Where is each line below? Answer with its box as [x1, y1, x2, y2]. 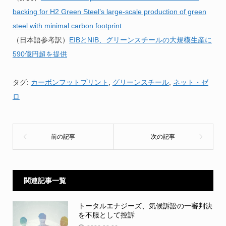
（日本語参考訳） [12, 36, 69, 44]
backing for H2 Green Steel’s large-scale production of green [12, 8, 206, 16]
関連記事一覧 [23, 177, 66, 185]
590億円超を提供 [12, 50, 67, 59]
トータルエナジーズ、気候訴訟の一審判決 [78, 202, 212, 210]
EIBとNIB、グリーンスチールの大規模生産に [69, 36, 212, 44]
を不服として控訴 [78, 211, 135, 219]
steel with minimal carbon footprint [12, 22, 122, 30]
